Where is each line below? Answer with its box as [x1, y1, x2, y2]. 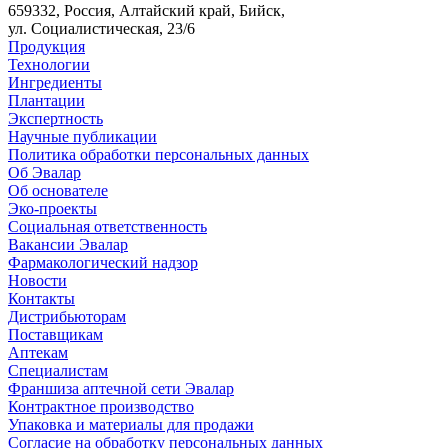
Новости [8, 272, 67, 290]
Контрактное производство [8, 398, 194, 416]
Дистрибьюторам [8, 308, 126, 326]
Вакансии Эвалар [8, 236, 128, 254]
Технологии [8, 56, 90, 74]
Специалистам [8, 362, 108, 380]
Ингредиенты [8, 74, 102, 92]
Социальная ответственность [8, 218, 207, 236]
